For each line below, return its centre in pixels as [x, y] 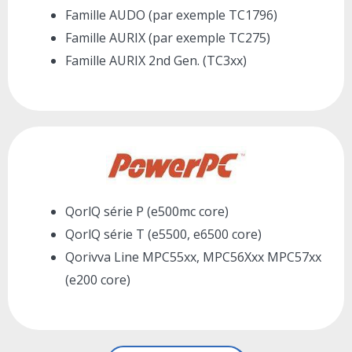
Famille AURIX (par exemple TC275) [168, 38]
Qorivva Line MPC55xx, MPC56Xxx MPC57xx [193, 257]
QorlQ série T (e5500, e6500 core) [163, 235]
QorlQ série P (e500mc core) [147, 212]
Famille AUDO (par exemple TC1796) [171, 15]
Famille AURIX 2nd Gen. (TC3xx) [156, 61]
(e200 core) [98, 280]
